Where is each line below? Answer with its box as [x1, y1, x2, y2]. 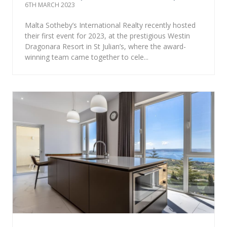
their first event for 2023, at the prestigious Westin [25, 30, 190, 41]
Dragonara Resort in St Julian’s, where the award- [25, 41, 186, 51]
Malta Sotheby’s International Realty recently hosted [25, 20, 196, 30]
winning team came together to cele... [25, 52, 148, 62]
